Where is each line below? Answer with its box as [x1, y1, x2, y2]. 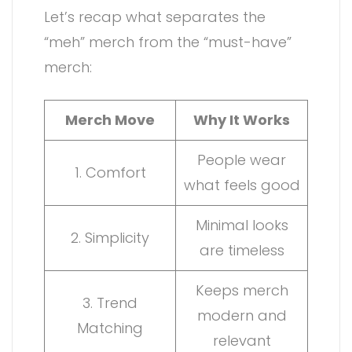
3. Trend [82, 292, 137, 313]
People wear [197, 149, 286, 170]
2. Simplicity [71, 227, 149, 247]
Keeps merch [195, 280, 288, 300]
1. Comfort [74, 162, 146, 182]
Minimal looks [195, 214, 288, 235]
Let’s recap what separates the [44, 6, 266, 27]
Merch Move [65, 109, 155, 130]
